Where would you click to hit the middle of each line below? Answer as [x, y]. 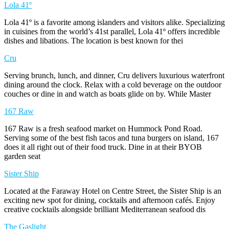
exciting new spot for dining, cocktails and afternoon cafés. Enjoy [110, 200]
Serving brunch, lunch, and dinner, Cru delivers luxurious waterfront [114, 75]
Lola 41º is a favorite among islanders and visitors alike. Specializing [114, 22]
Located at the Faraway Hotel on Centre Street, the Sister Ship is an [113, 191]
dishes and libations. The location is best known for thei [94, 40]
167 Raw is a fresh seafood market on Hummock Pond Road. [103, 128]
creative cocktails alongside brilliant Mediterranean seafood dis [105, 209]
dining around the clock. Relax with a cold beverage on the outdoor [113, 84]
